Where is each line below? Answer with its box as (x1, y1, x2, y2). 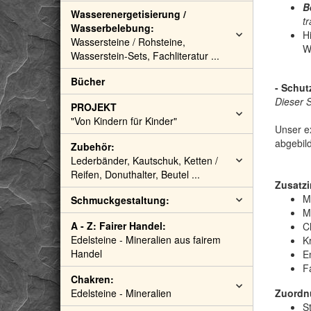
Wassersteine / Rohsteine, (71, 35, 185, 49)
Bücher (71, 74, 105, 88)
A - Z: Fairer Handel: (71, 219, 166, 233)
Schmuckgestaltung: (71, 193, 169, 207)
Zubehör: (71, 140, 115, 153)
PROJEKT (71, 100, 117, 114)
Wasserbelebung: (71, 21, 154, 35)
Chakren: (71, 272, 114, 286)
